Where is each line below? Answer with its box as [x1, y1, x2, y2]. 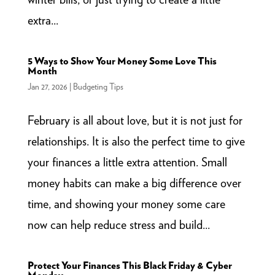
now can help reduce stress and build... [27, 217, 210, 232]
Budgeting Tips [72, 81, 123, 91]
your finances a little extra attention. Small [27, 154, 227, 169]
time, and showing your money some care [27, 196, 225, 211]
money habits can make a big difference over [27, 175, 241, 190]
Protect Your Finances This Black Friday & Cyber [27, 259, 232, 271]
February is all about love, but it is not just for [27, 112, 242, 128]
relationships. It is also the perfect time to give [27, 133, 245, 149]
